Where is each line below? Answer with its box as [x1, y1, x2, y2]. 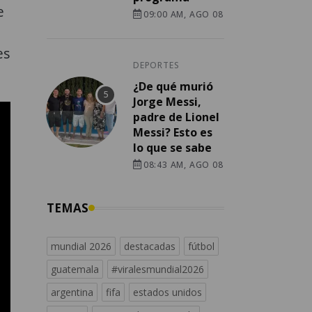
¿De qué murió [133, 79, 213, 95]
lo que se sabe [133, 140, 212, 156]
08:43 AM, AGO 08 [143, 159, 224, 171]
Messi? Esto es [133, 125, 212, 141]
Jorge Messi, [133, 94, 201, 110]
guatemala [51, 263, 99, 276]
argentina [51, 286, 93, 299]
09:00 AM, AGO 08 [143, 8, 224, 21]
